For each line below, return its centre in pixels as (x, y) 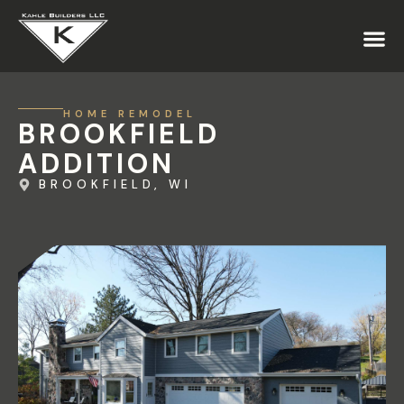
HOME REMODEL (130, 114)
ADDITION (96, 164)
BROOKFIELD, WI (115, 185)
